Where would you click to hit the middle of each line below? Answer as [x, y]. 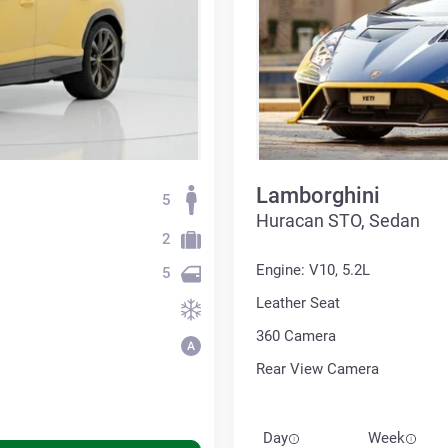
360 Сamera [296, 335]
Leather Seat [298, 302]
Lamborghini [318, 195]
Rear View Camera [317, 368]
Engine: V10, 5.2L [313, 269]
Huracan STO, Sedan [338, 220]
